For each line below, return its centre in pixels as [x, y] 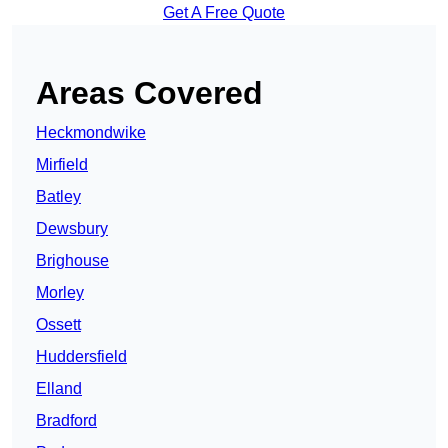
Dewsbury [72, 229]
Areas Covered [149, 93]
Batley [58, 197]
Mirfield [62, 165]
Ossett [58, 325]
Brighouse [72, 261]
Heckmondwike [91, 133]
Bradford [66, 421]
